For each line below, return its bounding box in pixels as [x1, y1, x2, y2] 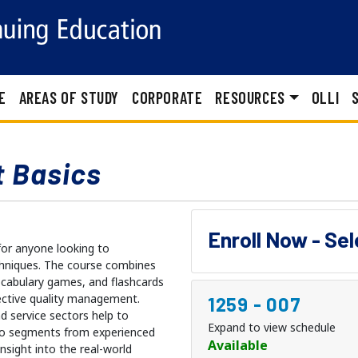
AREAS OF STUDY [18, 88, 119, 108]
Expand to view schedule [208, 320, 336, 336]
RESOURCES [215, 88, 285, 108]
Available [208, 336, 268, 355]
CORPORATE [131, 88, 203, 108]
